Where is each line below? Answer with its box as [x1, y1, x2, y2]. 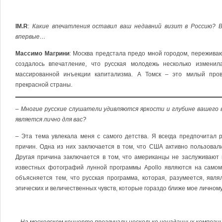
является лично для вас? [15, 116, 86, 123]
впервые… [15, 33, 46, 40]
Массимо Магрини [15, 50, 69, 57]
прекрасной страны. [15, 81, 72, 88]
